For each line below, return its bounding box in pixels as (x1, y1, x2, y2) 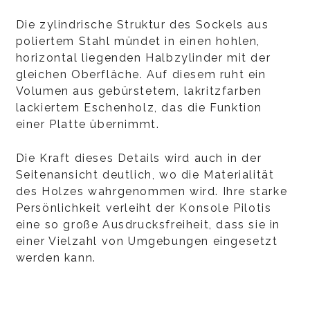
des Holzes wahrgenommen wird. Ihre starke (15, 185, 288, 198)
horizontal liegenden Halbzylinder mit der (15, 51, 271, 64)
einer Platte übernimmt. (15, 118, 160, 131)
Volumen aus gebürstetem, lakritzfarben (15, 84, 262, 98)
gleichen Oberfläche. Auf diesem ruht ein (15, 68, 266, 81)
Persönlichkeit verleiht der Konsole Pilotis (15, 201, 272, 215)
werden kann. (15, 251, 96, 264)
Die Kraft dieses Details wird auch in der (15, 152, 262, 165)
